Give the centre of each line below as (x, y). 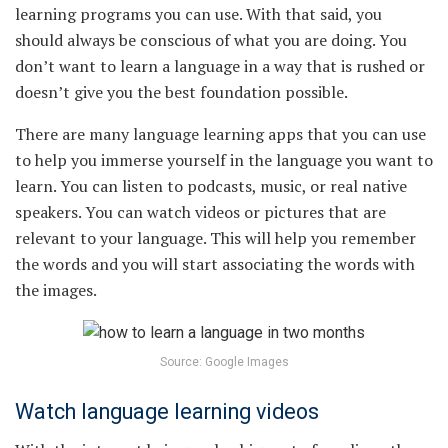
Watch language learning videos (167, 411)
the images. (56, 290)
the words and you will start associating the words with (215, 264)
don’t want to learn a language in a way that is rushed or (220, 66)
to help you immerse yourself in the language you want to (224, 160)
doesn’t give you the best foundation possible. (181, 92)
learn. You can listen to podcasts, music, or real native (211, 186)
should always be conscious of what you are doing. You (211, 40)
